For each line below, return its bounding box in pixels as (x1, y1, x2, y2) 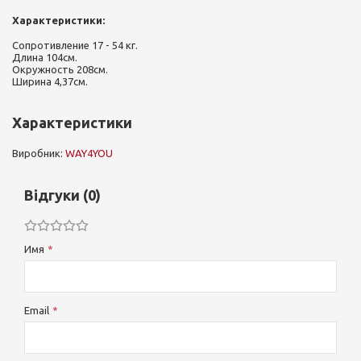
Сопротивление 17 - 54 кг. (12, 39, 138, 51)
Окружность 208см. (12, 64, 108, 75)
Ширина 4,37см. (12, 76, 88, 87)
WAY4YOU (65, 147, 113, 159)
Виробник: (12, 147, 65, 159)
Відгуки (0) (24, 187, 101, 203)
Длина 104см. (12, 52, 77, 63)
